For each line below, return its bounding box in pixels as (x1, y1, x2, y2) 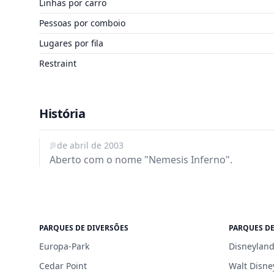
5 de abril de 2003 (50, 139, 124, 151)
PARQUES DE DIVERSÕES (39, 222, 128, 233)
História (39, 105, 85, 122)
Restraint (39, 57, 76, 69)
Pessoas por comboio (39, 17, 125, 29)
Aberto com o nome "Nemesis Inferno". (50, 152, 232, 166)
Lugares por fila (39, 37, 103, 49)
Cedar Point (39, 259, 87, 272)
